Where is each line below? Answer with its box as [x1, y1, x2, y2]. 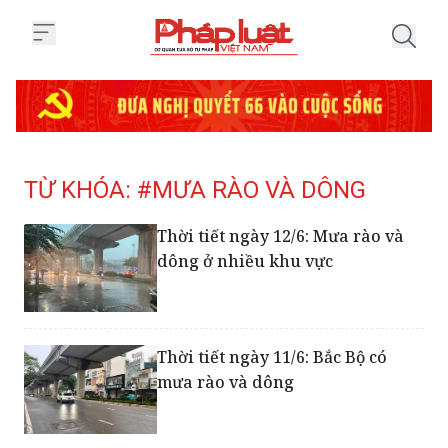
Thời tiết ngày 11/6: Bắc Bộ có [157, 346, 388, 369]
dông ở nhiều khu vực [157, 249, 334, 272]
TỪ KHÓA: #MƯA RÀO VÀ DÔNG [24, 175, 366, 204]
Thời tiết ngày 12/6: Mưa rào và [157, 224, 405, 247]
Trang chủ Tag [223, 57, 319, 76]
